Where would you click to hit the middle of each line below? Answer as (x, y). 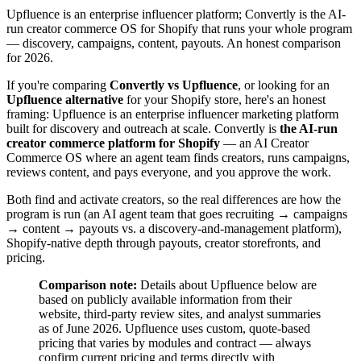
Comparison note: (88, 284)
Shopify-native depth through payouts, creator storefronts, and (164, 243)
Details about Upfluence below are (227, 284)
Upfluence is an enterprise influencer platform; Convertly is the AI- (176, 14)
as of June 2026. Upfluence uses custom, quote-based (174, 328)
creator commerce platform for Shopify (113, 143)
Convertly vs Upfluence (174, 85)
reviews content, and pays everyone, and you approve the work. (169, 172)
